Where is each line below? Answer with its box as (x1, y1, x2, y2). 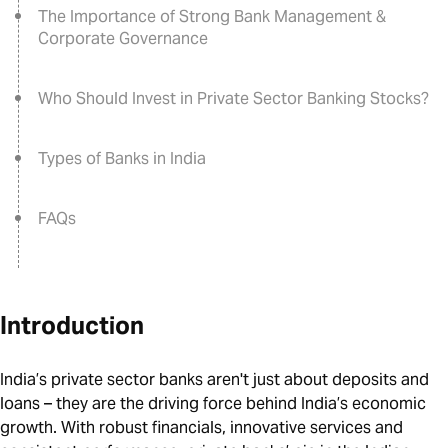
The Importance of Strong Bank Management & (38, 6, 386, 28)
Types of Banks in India (38, 148, 206, 170)
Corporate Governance (38, 28, 208, 50)
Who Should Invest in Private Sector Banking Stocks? (38, 88, 429, 110)
